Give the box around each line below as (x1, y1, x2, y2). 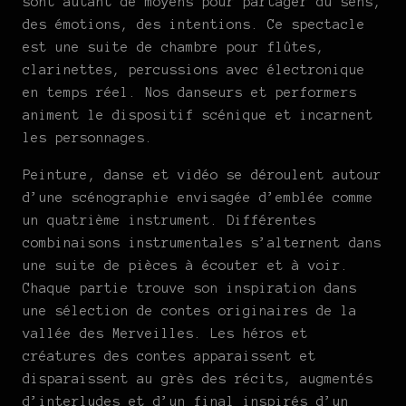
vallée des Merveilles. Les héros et (23, 325, 308, 341)
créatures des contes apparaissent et (23, 348, 316, 363)
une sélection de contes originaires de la (23, 303, 357, 318)
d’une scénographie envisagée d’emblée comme (23, 189, 373, 205)
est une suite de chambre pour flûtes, (23, 39, 324, 54)
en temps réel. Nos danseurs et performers (23, 84, 357, 100)
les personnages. (23, 130, 153, 145)
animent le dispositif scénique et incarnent (23, 107, 373, 122)
